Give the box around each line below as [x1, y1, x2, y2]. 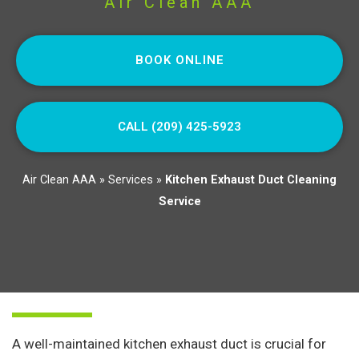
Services [108, 173, 153, 188]
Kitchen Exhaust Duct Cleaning [165, 173, 337, 188]
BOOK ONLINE [135, 53, 224, 68]
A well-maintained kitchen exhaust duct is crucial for [12, 336, 326, 353]
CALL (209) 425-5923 [118, 119, 241, 135]
